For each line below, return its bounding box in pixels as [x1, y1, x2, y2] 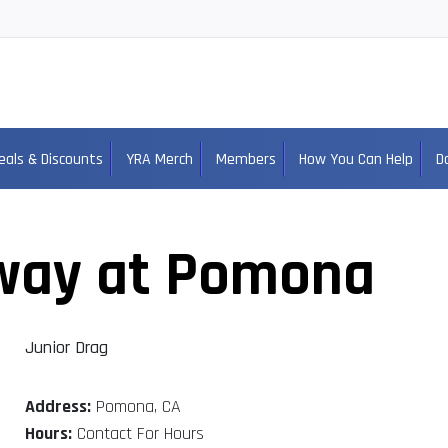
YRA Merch [125, 149, 193, 171]
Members [215, 149, 276, 171]
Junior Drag [24, 336, 108, 360]
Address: [24, 395, 91, 419]
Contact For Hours [71, 422, 204, 446]
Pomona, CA [90, 395, 181, 419]
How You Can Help [298, 149, 413, 171]
